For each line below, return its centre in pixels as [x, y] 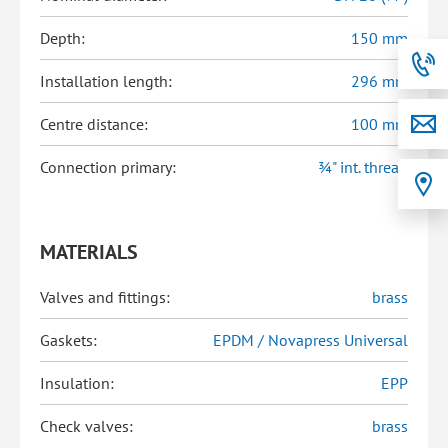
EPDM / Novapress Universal [310, 340]
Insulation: [77, 383]
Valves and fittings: [105, 297]
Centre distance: [94, 124]
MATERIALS [89, 252]
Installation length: [106, 81]
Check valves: [86, 426]
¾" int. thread [363, 167]
